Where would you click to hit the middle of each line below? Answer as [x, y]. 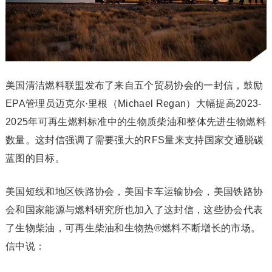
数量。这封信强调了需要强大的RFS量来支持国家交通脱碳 [134, 140]
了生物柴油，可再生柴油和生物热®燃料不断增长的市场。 [133, 228]
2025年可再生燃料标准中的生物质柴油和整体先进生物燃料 [135, 122]
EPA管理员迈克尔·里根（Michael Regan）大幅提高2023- [133, 104]
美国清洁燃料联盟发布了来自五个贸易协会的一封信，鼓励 [134, 86]
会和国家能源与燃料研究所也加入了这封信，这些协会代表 [134, 210]
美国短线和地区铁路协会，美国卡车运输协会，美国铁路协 [134, 192]
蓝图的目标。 [35, 158]
